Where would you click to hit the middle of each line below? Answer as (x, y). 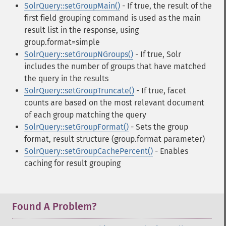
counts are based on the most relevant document (114, 103)
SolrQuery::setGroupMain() (72, 6)
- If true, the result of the (166, 6)
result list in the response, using (81, 30)
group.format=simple (62, 42)
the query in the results (66, 78)
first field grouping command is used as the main (112, 18)
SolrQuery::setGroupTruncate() (79, 91)
